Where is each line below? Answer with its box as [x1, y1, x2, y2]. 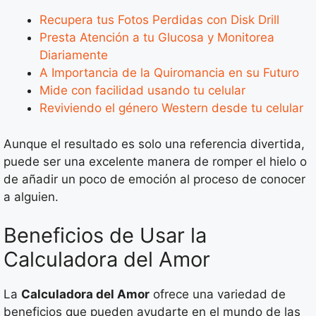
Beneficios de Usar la [4, 223, 207, 248]
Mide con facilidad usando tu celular [39, 83, 245, 97]
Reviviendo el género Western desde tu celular [39, 101, 303, 115]
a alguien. [4, 189, 59, 204]
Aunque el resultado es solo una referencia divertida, [4, 136, 305, 151]
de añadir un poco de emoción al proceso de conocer [4, 171, 305, 186]
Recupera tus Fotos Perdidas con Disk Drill [39, 13, 279, 27]
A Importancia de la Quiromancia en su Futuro [39, 66, 299, 80]
